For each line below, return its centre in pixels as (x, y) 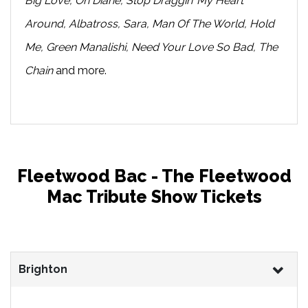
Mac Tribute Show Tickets (154, 196)
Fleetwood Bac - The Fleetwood (154, 176)
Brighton (43, 269)
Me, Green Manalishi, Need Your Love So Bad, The (151, 47)
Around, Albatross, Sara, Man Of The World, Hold (150, 23)
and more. (80, 70)
